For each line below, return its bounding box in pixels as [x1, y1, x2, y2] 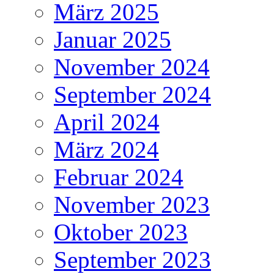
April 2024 [54, 109, 160, 136]
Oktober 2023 [54, 219, 188, 246]
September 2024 [54, 81, 211, 108]
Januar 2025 [54, 26, 171, 53]
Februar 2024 [54, 164, 183, 191]
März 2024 [54, 136, 159, 163]
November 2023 [54, 191, 210, 218]
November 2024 [54, 54, 210, 81]
